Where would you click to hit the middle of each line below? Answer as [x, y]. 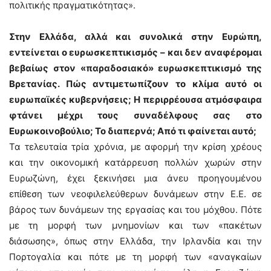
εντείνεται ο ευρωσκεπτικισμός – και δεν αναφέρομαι [135, 52]
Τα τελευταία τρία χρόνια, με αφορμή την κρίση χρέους [135, 147]
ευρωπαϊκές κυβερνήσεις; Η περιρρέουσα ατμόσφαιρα [135, 100]
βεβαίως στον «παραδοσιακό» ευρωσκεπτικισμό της [135, 68]
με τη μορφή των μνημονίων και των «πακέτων [135, 225]
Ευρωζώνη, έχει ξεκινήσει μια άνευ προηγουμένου [135, 178]
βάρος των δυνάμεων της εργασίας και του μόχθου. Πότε [135, 210]
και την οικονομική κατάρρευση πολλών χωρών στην [135, 162]
